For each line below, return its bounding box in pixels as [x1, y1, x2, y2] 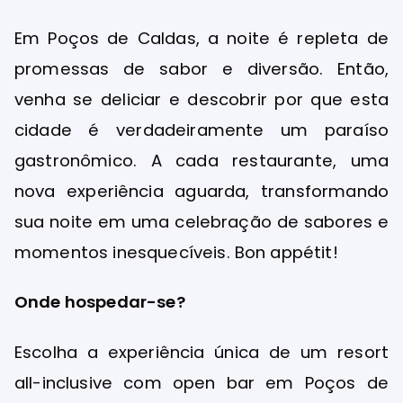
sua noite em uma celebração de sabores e [14, 210, 389, 234]
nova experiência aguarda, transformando [14, 180, 389, 203]
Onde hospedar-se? [14, 291, 185, 314]
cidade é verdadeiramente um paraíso [14, 119, 389, 142]
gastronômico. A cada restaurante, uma [14, 149, 389, 173]
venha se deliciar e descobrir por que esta [14, 88, 389, 112]
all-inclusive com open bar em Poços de [14, 371, 389, 394]
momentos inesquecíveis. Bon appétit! [14, 241, 338, 264]
